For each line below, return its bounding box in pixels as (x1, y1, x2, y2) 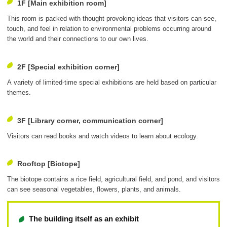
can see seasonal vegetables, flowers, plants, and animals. (7, 185, 181, 194)
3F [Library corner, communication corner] (17, 116, 163, 125)
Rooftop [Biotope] (17, 160, 80, 168)
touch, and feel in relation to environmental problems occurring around (7, 24, 211, 32)
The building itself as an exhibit (29, 214, 139, 223)
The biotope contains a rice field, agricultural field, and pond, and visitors (7, 175, 220, 183)
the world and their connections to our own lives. (7, 34, 148, 43)
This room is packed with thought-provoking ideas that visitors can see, (7, 14, 216, 22)
